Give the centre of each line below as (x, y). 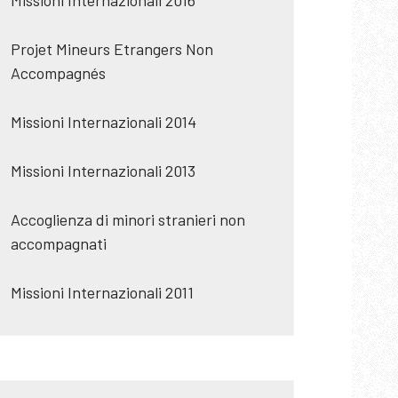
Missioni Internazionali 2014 (103, 122)
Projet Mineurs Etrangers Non (112, 49)
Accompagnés (58, 73)
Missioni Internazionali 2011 (102, 292)
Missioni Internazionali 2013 (103, 171)
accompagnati (59, 243)
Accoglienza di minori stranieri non (128, 219)
